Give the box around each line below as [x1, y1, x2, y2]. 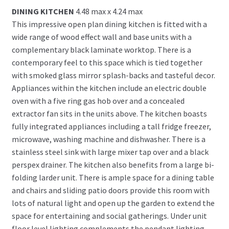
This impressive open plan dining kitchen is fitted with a [11, 18, 207, 29]
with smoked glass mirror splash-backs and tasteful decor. [11, 70, 215, 80]
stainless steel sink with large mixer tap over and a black [11, 146, 209, 157]
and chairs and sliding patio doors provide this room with [11, 185, 210, 195]
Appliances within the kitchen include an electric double [11, 82, 207, 93]
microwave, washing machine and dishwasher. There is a [11, 133, 205, 144]
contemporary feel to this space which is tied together [11, 57, 202, 67]
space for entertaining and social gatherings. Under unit [11, 210, 207, 221]
